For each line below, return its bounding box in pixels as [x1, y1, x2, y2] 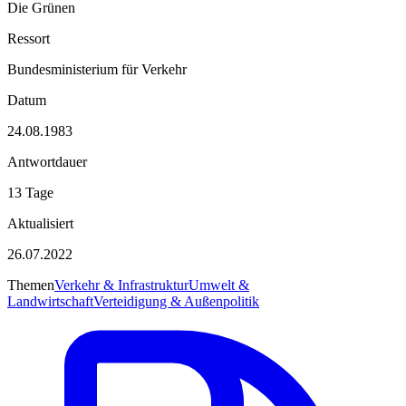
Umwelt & [188, 276, 249, 293]
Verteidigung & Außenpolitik [93, 293, 259, 309]
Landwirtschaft [7, 293, 93, 309]
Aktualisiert [7, 215, 73, 231]
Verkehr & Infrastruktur [54, 276, 188, 293]
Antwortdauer [7, 153, 87, 169]
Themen [7, 276, 54, 293]
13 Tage [7, 184, 53, 200]
